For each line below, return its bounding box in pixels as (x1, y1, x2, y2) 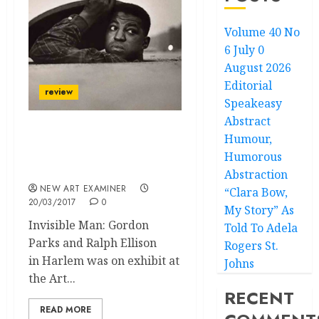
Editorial (224, 78, 273, 93)
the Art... (28, 271, 75, 286)
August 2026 (224, 60, 292, 75)
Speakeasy (224, 95, 283, 111)
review (45, 85, 73, 98)
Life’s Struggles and (28, 132, 147, 147)
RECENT (224, 286, 295, 310)
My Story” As (224, 202, 295, 218)
